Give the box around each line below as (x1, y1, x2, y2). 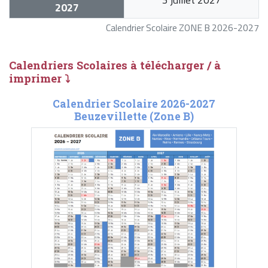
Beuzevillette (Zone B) (74, 109, 194, 124)
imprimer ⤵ (9, 71, 70, 86)
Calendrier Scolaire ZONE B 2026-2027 (106, 20, 259, 35)
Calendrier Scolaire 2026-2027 (52, 97, 215, 111)
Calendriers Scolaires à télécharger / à (9, 58, 221, 73)
